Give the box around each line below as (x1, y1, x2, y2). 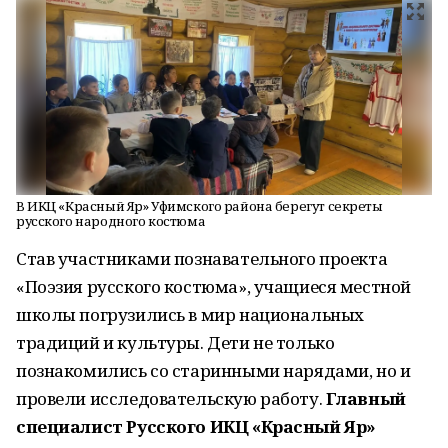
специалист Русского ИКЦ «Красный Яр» (16, 415, 376, 438)
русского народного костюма (16, 212, 206, 230)
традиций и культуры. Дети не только (16, 331, 335, 354)
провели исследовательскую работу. (16, 387, 326, 410)
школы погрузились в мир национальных (16, 303, 364, 326)
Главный (325, 387, 406, 410)
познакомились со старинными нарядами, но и (16, 359, 411, 382)
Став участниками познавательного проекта (16, 247, 388, 270)
